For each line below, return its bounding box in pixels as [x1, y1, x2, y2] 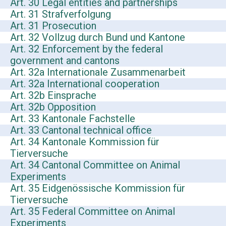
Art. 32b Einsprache [10, 89, 96, 102]
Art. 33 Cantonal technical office [10, 124, 152, 137]
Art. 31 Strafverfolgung [10, 8, 111, 21]
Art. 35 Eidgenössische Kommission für [10, 182, 185, 195]
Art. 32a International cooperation [10, 78, 159, 90]
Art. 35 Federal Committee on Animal [10, 205, 175, 218]
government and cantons [10, 54, 120, 67]
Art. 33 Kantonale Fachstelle [10, 112, 135, 125]
